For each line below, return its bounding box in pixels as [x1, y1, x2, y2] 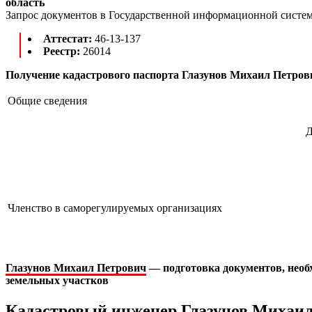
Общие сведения [8, 94, 87, 107]
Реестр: [43, 45, 83, 57]
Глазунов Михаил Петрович [6, 261, 146, 274]
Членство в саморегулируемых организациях [8, 201, 222, 214]
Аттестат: [43, 32, 95, 45]
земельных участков [6, 274, 109, 286]
